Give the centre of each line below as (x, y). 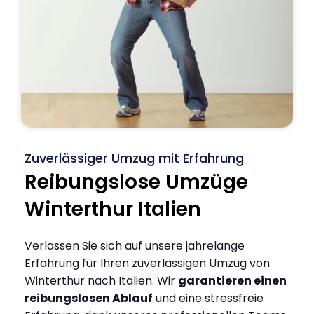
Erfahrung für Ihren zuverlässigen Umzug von (147, 263)
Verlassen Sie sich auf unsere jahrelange (135, 245)
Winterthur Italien (113, 209)
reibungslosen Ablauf (89, 298)
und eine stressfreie (208, 298)
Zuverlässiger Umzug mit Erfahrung (134, 158)
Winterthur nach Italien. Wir (101, 280)
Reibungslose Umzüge (136, 182)
